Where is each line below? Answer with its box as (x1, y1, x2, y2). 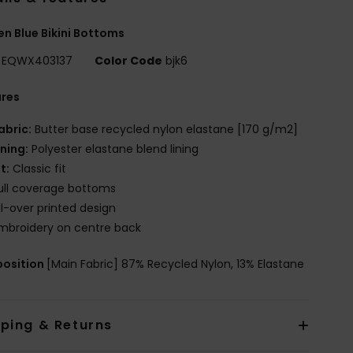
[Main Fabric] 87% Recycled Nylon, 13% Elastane (46, 255, 305, 272)
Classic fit (9, 160, 67, 176)
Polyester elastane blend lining (28, 140, 199, 157)
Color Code (95, 52, 163, 69)
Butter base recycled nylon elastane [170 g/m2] (32, 121, 299, 137)
